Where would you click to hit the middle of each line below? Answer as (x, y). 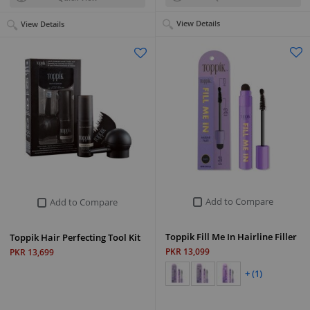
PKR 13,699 (32, 252)
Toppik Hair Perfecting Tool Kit (75, 237)
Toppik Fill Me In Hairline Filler (231, 236)
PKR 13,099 (188, 251)
